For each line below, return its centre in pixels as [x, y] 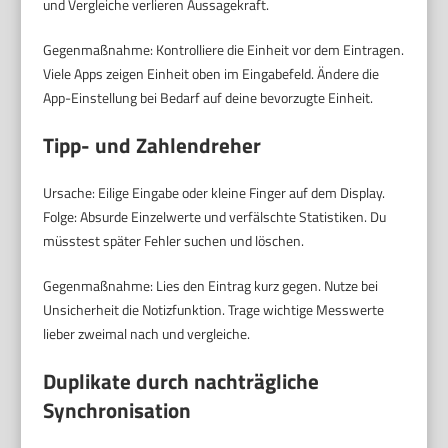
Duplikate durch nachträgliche [181, 380]
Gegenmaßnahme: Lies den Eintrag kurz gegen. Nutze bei [211, 285]
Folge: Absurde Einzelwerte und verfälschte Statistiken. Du [215, 216]
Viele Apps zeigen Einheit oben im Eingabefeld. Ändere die [211, 73]
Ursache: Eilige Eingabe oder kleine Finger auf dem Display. [214, 192]
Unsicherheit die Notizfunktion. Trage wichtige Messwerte [214, 309]
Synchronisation [117, 409]
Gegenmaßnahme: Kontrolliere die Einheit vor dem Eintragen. [224, 49]
